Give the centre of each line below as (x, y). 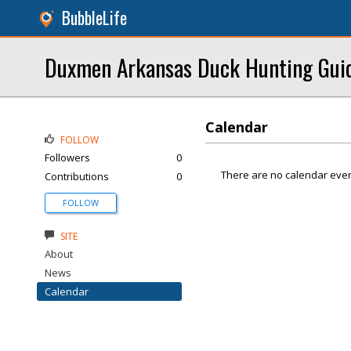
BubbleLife (94, 18)
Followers (67, 157)
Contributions (77, 176)
